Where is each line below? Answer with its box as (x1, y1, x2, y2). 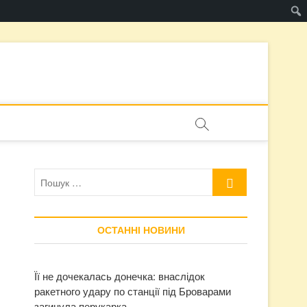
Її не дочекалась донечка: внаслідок (34, 269, 205, 283)
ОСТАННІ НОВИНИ (97, 225, 185, 236)
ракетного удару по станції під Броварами (34, 284, 231, 298)
